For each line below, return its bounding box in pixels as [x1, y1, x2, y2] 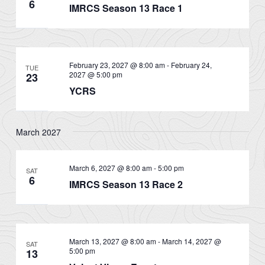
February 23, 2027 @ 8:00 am [69, 60, 165, 70]
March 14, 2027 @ [161, 235, 221, 246]
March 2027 [16, 125, 62, 138]
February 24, [170, 60, 212, 70]
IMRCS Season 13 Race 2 [69, 177, 183, 191]
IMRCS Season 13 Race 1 [69, 1, 183, 15]
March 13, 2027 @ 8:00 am [69, 235, 156, 246]
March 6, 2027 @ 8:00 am [69, 162, 152, 173]
